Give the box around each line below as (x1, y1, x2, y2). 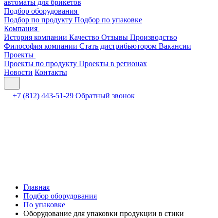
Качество (69, 33, 101, 41)
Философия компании (4, 42, 79, 50)
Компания (4, 24, 39, 33)
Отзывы (101, 33, 130, 41)
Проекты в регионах (79, 59, 147, 68)
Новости (4, 68, 33, 76)
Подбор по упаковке (74, 16, 142, 24)
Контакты (35, 68, 67, 76)
